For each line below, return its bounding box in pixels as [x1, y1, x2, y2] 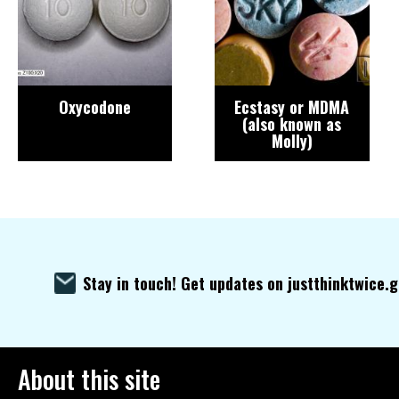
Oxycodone [59, 95, 132, 119]
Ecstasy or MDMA [234, 95, 350, 119]
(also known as [242, 112, 342, 136]
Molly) [271, 129, 313, 153]
